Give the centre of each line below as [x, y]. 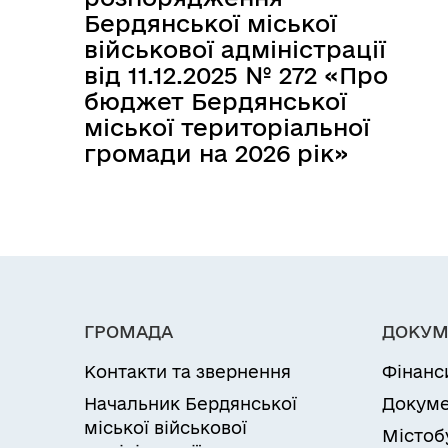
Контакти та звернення [187, 371]
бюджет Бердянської [215, 101]
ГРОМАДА [128, 331]
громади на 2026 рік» [216, 153]
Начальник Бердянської [190, 403]
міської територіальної [227, 127]
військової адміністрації [235, 49]
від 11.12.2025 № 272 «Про [236, 75]
